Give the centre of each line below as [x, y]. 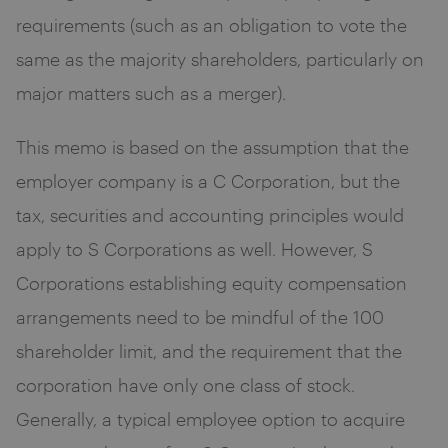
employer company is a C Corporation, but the [208, 180]
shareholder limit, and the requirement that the [209, 350]
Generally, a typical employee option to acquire [210, 418]
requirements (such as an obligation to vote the [211, 24]
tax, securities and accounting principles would [210, 214]
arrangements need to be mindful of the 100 [200, 316]
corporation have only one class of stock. [185, 384]
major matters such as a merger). [151, 92]
